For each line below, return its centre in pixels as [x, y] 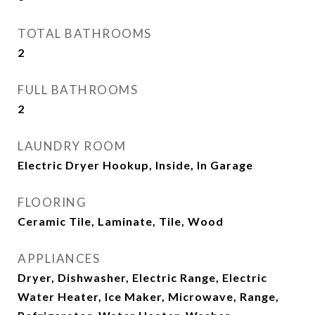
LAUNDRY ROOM [72, 146]
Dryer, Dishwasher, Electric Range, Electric [142, 277]
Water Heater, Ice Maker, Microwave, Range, [148, 296]
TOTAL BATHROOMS [85, 33]
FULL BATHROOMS [78, 90]
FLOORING [52, 202]
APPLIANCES [59, 258]
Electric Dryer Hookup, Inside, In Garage [135, 165]
